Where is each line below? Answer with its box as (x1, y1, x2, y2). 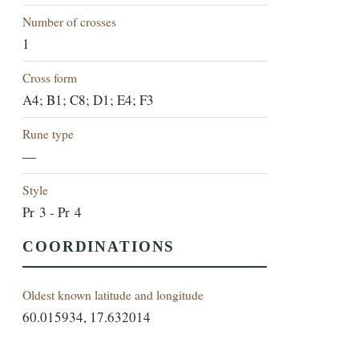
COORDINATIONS (22, 238, 175, 256)
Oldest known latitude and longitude (22, 286, 204, 304)
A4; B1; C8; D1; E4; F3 (22, 91, 155, 110)
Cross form (22, 69, 78, 87)
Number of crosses (22, 13, 117, 30)
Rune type (22, 125, 75, 143)
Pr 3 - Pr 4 (22, 203, 83, 222)
